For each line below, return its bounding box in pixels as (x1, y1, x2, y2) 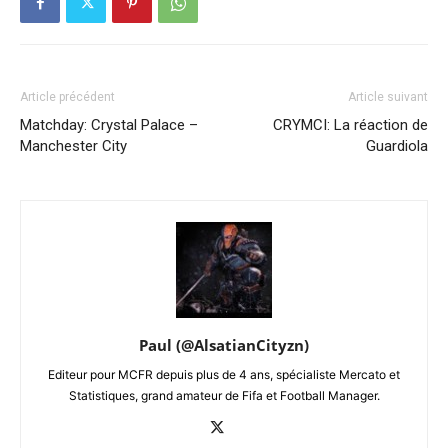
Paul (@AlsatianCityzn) (139, 335, 309, 355)
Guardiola (366, 137, 428, 155)
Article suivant (348, 90, 428, 104)
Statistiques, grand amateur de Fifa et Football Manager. (68, 388, 380, 403)
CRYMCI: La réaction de (273, 116, 428, 134)
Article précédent (20, 90, 115, 104)
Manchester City (20, 137, 127, 155)
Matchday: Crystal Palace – (20, 116, 198, 134)
